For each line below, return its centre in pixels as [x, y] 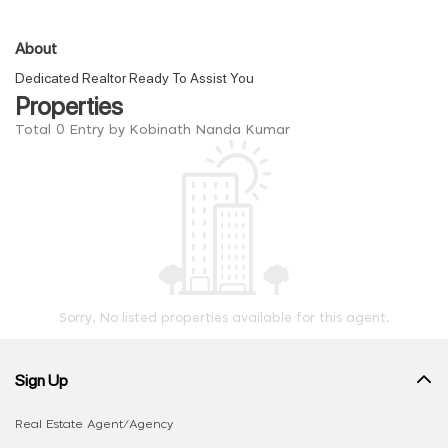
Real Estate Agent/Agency [94, 424]
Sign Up [41, 379]
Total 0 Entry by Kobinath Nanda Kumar [152, 130]
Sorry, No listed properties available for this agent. [224, 318]
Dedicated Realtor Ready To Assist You [134, 77]
